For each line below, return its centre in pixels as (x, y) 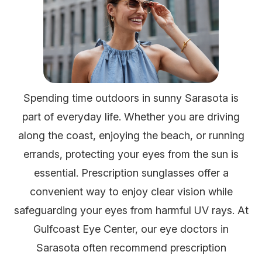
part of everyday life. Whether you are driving (131, 117)
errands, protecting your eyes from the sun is (131, 154)
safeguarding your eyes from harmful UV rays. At (131, 211)
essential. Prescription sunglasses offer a (131, 173)
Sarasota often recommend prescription (131, 248)
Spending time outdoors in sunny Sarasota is (131, 98)
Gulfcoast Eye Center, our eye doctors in (131, 229)
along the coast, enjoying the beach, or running (131, 136)
